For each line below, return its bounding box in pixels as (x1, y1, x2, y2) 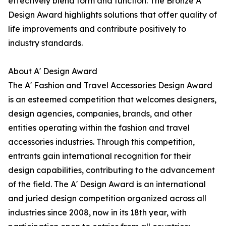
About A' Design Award (8, 66, 97, 77)
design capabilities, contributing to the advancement (8, 165, 215, 176)
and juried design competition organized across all (8, 193, 206, 204)
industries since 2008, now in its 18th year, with (8, 207, 187, 218)
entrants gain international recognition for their (8, 151, 191, 161)
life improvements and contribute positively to (8, 24, 186, 34)
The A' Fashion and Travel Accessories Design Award (8, 80, 212, 91)
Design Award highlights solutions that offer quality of (8, 10, 217, 20)
